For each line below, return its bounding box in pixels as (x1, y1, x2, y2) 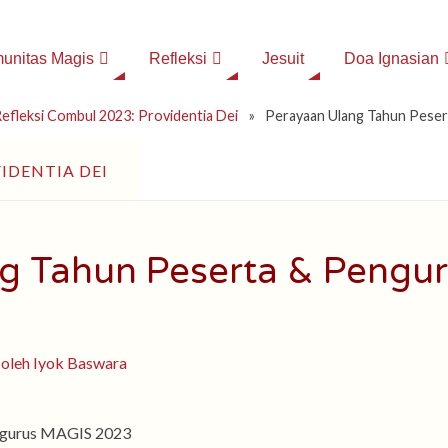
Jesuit (261, 50, 304, 67)
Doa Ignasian (343, 50, 439, 67)
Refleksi (148, 50, 207, 67)
